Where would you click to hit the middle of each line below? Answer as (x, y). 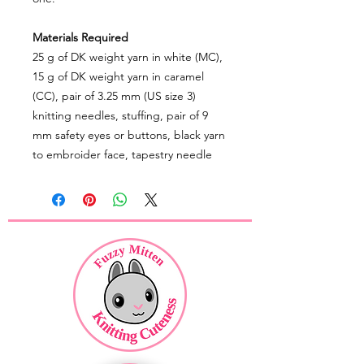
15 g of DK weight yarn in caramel (118, 77)
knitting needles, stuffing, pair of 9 (120, 116)
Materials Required (80, 38)
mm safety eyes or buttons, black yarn (129, 135)
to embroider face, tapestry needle (122, 155)
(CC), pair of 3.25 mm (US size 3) (114, 96)
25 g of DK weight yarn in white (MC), (128, 57)
